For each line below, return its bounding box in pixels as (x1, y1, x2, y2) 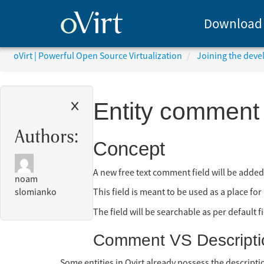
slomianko (15, 186, 57, 199)
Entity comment (93, 98, 259, 126)
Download (203, 15, 262, 32)
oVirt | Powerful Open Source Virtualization (14, 50, 183, 62)
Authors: (15, 126, 78, 148)
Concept (93, 137, 165, 160)
